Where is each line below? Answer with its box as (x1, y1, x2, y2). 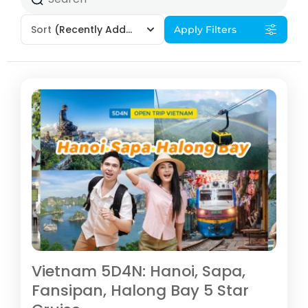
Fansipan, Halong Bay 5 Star (32, 279, 249, 301)
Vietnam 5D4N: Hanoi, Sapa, (32, 260, 245, 282)
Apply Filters (174, 23, 236, 36)
